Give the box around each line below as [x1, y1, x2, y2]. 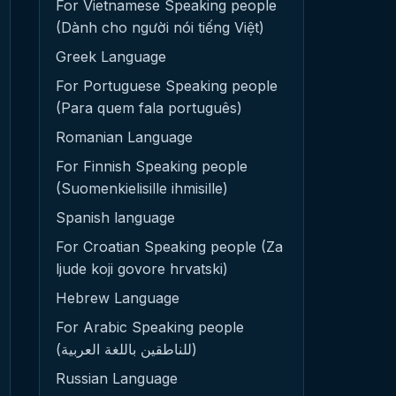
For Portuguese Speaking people [56, 77, 278, 95]
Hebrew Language [56, 289, 179, 307]
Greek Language [56, 48, 166, 65]
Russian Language [56, 369, 178, 387]
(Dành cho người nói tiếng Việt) [56, 19, 264, 36]
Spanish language [56, 209, 175, 226]
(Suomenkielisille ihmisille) [56, 179, 228, 197]
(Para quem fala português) [56, 99, 242, 117]
